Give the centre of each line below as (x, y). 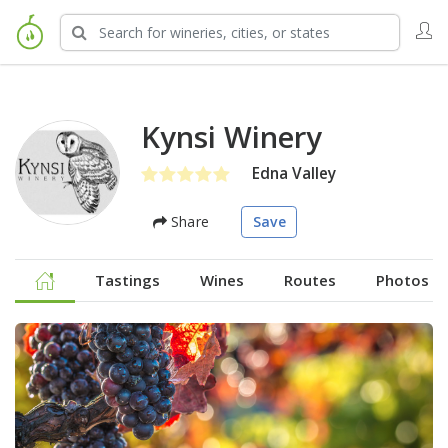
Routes (310, 279)
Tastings (127, 279)
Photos (402, 279)
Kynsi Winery (231, 137)
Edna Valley (294, 173)
